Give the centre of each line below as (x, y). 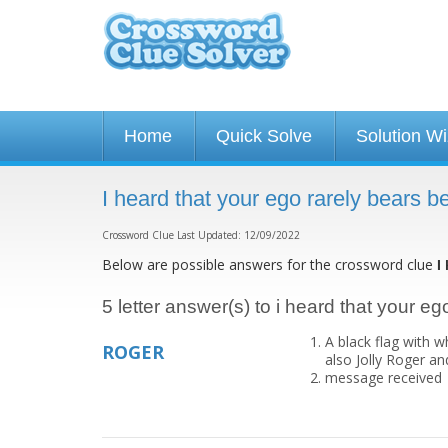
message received (383, 377)
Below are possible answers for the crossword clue (269, 264)
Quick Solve (264, 136)
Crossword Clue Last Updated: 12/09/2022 (201, 235)
